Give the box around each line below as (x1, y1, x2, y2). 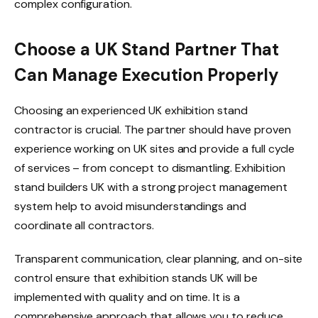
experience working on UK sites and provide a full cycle (14, 141, 295, 156)
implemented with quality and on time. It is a (14, 290, 240, 305)
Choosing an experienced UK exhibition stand (14, 102, 248, 118)
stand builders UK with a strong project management (14, 179, 287, 194)
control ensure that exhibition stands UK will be (14, 270, 258, 286)
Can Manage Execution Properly (14, 63, 279, 86)
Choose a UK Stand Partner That (14, 38, 279, 60)
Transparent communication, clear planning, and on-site (14, 251, 303, 267)
